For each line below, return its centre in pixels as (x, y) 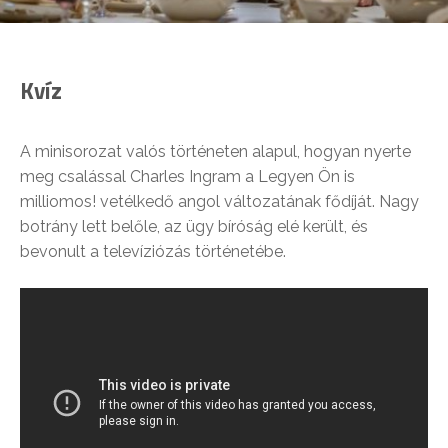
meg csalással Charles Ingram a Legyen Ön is (187, 176)
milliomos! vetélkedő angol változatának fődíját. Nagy (219, 201)
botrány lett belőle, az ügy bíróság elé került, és (194, 226)
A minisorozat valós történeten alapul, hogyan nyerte (215, 151)
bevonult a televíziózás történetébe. (153, 251)
